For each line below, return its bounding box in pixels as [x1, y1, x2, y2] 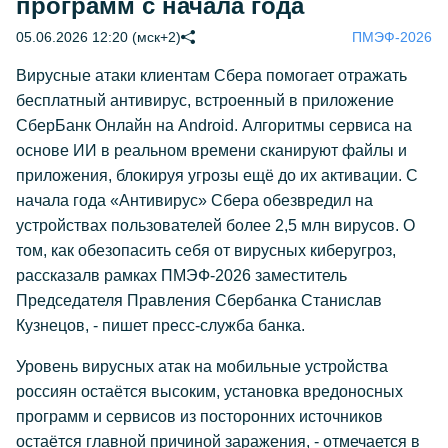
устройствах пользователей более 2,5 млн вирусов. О [16, 217, 415, 234]
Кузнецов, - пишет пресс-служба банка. [16, 317, 305, 334]
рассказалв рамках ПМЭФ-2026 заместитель [16, 267, 347, 284]
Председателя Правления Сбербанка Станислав [16, 292, 382, 309]
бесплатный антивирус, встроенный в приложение [16, 92, 394, 109]
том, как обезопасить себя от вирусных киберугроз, [16, 242, 396, 259]
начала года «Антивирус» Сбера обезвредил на [16, 192, 373, 209]
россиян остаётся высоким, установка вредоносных [16, 383, 403, 400]
